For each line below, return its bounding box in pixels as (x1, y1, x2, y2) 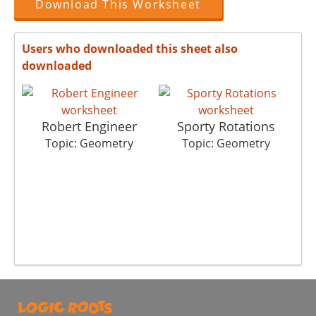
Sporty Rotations (176, 117, 275, 135)
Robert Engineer (41, 117, 137, 135)
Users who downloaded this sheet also (22, 40, 238, 56)
